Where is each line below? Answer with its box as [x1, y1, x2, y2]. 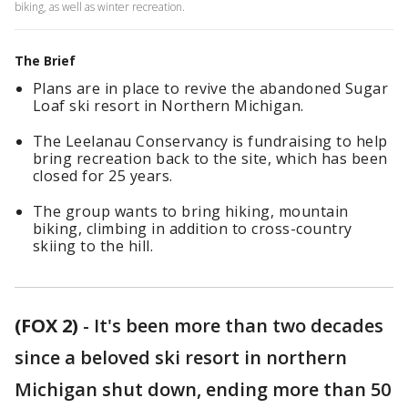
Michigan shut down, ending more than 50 [15, 377, 391, 402]
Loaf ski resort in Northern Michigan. [33, 96, 304, 116]
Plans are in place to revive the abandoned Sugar [33, 78, 389, 98]
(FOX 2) [15, 313, 78, 338]
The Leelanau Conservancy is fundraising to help [33, 131, 388, 151]
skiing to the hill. [33, 236, 154, 256]
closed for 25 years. [33, 166, 173, 186]
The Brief [15, 52, 76, 69]
